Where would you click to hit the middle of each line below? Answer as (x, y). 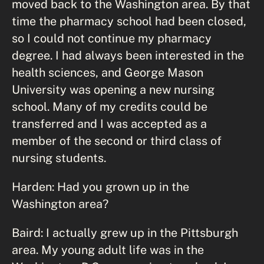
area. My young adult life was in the (108, 249)
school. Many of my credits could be (110, 106)
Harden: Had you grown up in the (100, 186)
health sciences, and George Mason (108, 72)
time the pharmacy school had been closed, (129, 21)
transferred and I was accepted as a (109, 123)
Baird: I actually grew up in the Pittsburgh (125, 232)
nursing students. (59, 157)
